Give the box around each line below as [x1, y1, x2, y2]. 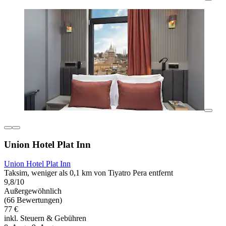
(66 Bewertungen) [4, 196, 62, 205]
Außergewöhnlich [4, 187, 62, 196]
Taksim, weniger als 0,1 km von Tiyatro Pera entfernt [4, 168, 173, 178]
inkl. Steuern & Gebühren [4, 214, 86, 223]
